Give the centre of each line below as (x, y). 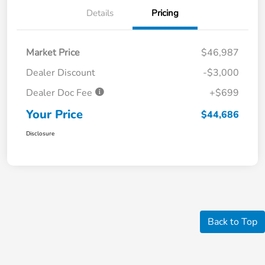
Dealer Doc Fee (60, 93)
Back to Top (232, 222)
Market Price (53, 53)
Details (100, 13)
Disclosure (40, 134)
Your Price (54, 115)
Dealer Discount (61, 73)
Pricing (165, 13)
